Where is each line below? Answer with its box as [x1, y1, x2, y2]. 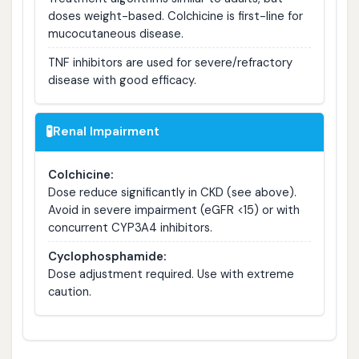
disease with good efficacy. [47, 71, 196, 88]
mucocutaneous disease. [47, 25, 184, 42]
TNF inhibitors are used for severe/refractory [47, 54, 292, 71]
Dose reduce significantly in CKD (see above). [47, 184, 296, 200]
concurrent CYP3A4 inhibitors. [47, 219, 212, 236]
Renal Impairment [53, 123, 160, 140]
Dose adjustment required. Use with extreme [47, 265, 294, 282]
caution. [47, 283, 91, 300]
